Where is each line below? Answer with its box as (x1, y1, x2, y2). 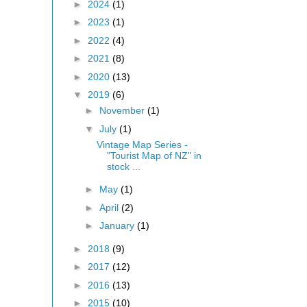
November (99, 105, 147, 116)
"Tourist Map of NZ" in (106, 149, 201, 161)
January (99, 220, 137, 231)
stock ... (106, 160, 140, 172)
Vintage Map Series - (96, 138, 188, 150)
